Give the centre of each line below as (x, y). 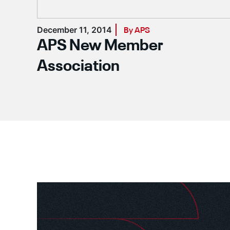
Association (78, 67)
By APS (137, 31)
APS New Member (100, 46)
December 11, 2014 (74, 30)
